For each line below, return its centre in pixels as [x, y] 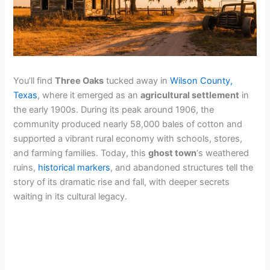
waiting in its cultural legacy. [71, 196]
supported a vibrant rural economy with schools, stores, [128, 138]
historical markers [74, 167]
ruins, [26, 167]
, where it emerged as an [89, 95]
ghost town [173, 153]
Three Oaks [80, 80]
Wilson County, [202, 80]
